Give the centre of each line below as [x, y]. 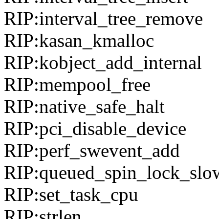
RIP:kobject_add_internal [103, 63]
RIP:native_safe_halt [84, 107]
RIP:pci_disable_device [95, 129]
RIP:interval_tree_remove [103, 19]
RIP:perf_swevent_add [92, 151]
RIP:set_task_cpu [71, 195]
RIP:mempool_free [77, 85]
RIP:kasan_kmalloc [79, 41]
